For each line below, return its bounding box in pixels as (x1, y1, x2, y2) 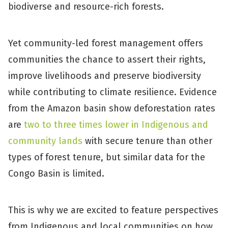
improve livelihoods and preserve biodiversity (8, 70, 201, 81)
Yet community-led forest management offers (8, 38, 203, 49)
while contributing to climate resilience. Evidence (8, 87, 217, 98)
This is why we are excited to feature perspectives (8, 205, 218, 216)
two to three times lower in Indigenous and (24, 119, 208, 130)
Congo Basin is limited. (8, 168, 107, 179)
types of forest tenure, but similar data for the (8, 152, 205, 163)
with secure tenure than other (82, 135, 212, 147)
